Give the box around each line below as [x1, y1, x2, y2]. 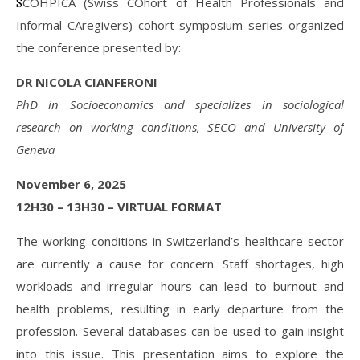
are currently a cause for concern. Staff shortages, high [16, 256, 344, 272]
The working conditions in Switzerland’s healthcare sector [16, 233, 344, 249]
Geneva [16, 141, 55, 157]
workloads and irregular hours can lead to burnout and [16, 278, 344, 294]
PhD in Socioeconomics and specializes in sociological [16, 96, 344, 112]
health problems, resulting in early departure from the [16, 301, 344, 317]
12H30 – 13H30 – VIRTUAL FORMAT [16, 198, 222, 215]
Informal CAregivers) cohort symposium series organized [16, 17, 344, 33]
